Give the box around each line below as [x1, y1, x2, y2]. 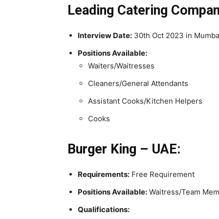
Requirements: [78, 169, 130, 179]
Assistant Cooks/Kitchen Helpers [88, 96, 202, 106]
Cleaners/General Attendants [88, 78, 188, 88]
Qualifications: [78, 204, 130, 214]
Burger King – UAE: [67, 141, 180, 157]
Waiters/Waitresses [88, 61, 154, 70]
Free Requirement [130, 169, 195, 179]
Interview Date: [78, 30, 132, 40]
